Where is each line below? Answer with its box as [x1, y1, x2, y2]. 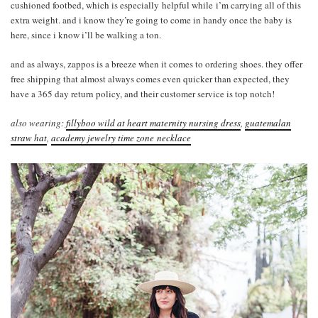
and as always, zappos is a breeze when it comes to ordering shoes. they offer [11, 57, 302, 70]
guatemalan [245, 116, 291, 129]
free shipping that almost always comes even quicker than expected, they [11, 72, 290, 85]
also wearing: [11, 116, 66, 129]
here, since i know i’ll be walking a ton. [11, 28, 161, 41]
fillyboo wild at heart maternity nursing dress [66, 116, 241, 129]
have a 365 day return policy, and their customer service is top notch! [11, 87, 275, 100]
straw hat [11, 131, 47, 144]
